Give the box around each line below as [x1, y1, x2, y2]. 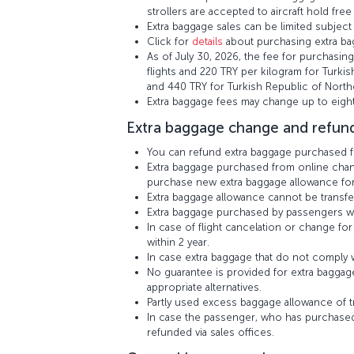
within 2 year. [147, 236, 209, 248]
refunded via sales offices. [147, 326, 274, 338]
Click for [147, 36, 192, 47]
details [192, 36, 223, 47]
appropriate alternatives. [147, 281, 262, 293]
